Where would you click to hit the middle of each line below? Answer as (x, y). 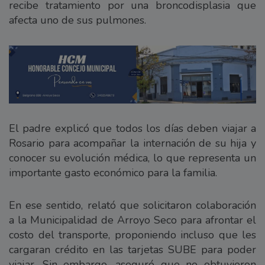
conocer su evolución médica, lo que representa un (132, 158)
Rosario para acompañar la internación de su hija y (132, 143)
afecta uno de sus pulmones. (77, 20)
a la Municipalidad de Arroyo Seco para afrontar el (132, 220)
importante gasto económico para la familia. (113, 173)
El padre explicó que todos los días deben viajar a (132, 129)
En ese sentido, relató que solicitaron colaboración (132, 206)
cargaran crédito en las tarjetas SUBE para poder (132, 250)
